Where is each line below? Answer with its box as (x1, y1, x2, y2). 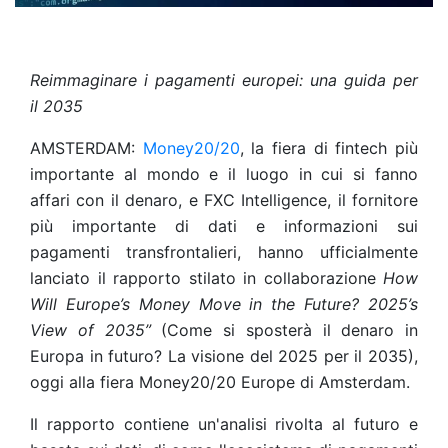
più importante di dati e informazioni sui (30, 216, 418, 236)
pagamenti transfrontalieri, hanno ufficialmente (30, 242, 418, 262)
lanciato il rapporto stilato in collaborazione (30, 268, 383, 288)
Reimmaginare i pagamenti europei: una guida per (30, 70, 418, 90)
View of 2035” (30, 320, 151, 340)
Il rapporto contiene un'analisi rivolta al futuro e (30, 414, 418, 434)
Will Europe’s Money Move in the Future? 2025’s (30, 294, 418, 314)
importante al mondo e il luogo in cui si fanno (30, 164, 418, 184)
